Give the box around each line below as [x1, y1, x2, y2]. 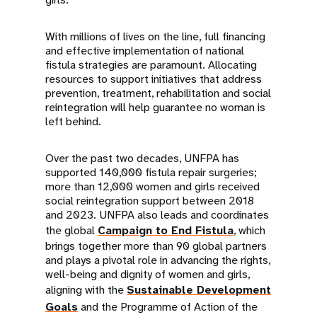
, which [234, 223, 265, 238]
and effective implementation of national [45, 43, 244, 58]
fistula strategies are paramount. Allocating [45, 57, 257, 72]
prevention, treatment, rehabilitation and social [45, 86, 271, 100]
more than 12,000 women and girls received [45, 179, 260, 194]
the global [45, 223, 98, 238]
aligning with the [45, 282, 127, 297]
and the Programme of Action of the [78, 299, 258, 314]
